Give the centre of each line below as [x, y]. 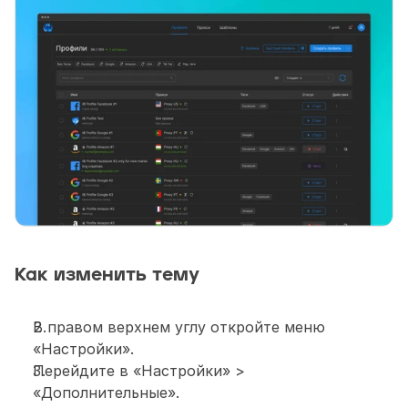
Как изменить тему [107, 275]
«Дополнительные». [106, 392]
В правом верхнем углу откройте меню [179, 326]
